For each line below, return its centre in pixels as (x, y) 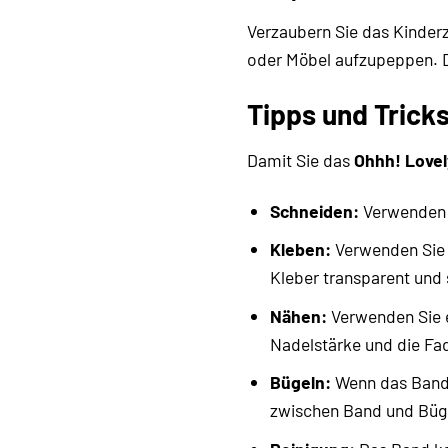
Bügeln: (300, 382)
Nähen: (298, 315)
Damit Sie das (300, 159)
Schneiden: (314, 210)
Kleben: (300, 249)
